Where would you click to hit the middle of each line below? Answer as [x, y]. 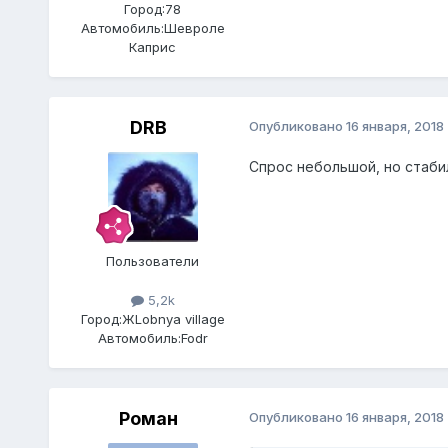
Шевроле [194, 27]
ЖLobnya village [173, 318]
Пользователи [153, 260]
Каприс [153, 46]
